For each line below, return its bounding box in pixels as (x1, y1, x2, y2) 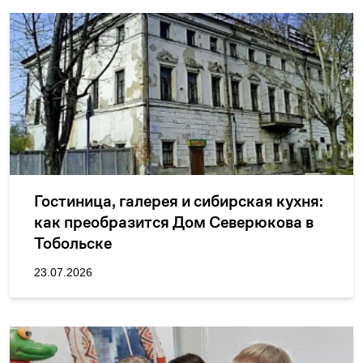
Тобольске (34, 233, 112, 254)
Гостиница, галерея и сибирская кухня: (34, 191, 323, 211)
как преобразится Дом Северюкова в (34, 212, 314, 233)
